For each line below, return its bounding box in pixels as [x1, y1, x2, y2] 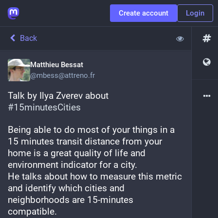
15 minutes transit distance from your [8, 136, 162, 147]
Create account [119, 9, 168, 18]
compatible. [8, 206, 59, 217]
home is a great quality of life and [8, 147, 145, 159]
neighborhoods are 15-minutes [8, 194, 133, 205]
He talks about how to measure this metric [8, 171, 182, 182]
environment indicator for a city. [8, 159, 137, 170]
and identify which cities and [8, 182, 125, 194]
